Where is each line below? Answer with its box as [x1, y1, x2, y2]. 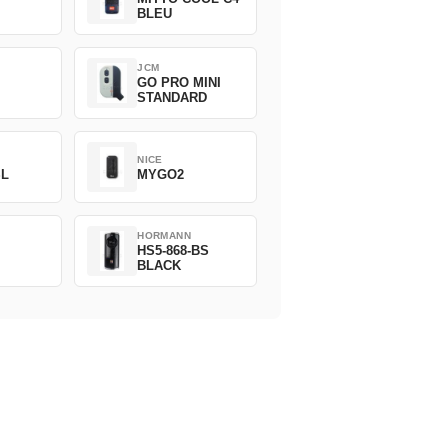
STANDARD [137, 90, 208, 106]
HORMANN [137, 230, 191, 242]
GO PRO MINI [137, 75, 222, 91]
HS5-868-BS [137, 243, 210, 259]
